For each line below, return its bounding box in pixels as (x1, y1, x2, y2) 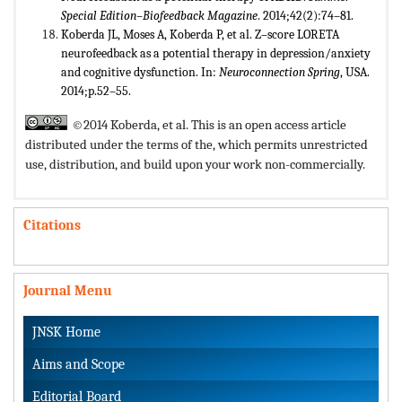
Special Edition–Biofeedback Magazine (61, 8, 258, 24)
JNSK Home (32, 324, 100, 341)
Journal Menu (23, 283, 112, 300)
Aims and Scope (32, 356, 125, 373)
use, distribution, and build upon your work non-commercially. (25, 156, 365, 173)
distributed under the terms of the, (25, 136, 218, 153)
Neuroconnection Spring (219, 65, 340, 81)
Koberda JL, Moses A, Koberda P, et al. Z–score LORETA (61, 27, 339, 43)
